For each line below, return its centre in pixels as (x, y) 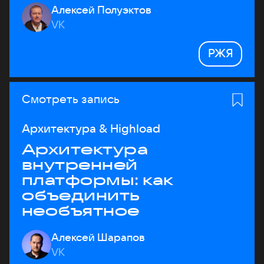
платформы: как (98, 180)
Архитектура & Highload (91, 128)
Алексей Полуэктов (101, 10)
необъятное (81, 210)
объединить (81, 195)
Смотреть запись (71, 99)
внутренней (80, 164)
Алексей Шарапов (98, 237)
